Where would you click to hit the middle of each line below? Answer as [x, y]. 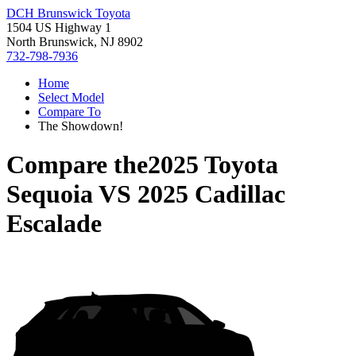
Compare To [70, 112]
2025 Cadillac [211, 194]
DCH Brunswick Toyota [68, 13]
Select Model [71, 97]
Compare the [77, 165]
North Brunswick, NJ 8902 [75, 42]
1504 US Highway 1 [59, 27]
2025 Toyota [213, 165]
